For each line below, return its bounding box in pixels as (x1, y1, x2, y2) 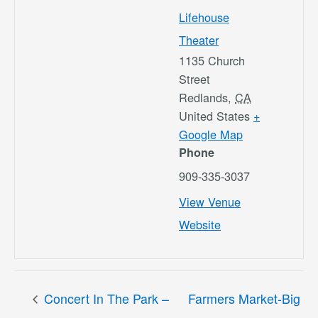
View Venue (179, 192, 241, 210)
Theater (179, 31, 219, 48)
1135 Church (179, 51, 245, 69)
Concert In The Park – (40, 288, 169, 307)
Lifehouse (179, 8, 229, 26)
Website (179, 215, 221, 233)
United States (179, 106, 250, 124)
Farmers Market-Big (187, 288, 300, 307)
